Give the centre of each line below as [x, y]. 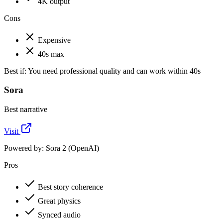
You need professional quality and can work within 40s [114, 71]
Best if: [15, 71]
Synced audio [59, 215]
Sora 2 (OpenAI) [72, 148]
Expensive [54, 40]
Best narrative [26, 109]
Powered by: [25, 148]
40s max [51, 54]
